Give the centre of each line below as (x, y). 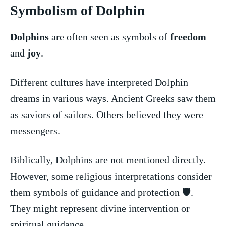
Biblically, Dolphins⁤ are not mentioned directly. (108, 160)
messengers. (35, 130)
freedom (188, 37)
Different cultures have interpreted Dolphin (99, 82)
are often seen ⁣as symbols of (109, 37)
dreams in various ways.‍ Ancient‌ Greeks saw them (113, 98)
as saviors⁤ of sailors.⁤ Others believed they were (107, 114)
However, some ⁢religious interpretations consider (111, 176)
